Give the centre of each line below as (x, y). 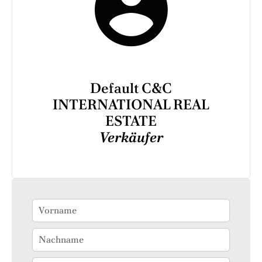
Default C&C (131, 88)
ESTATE (131, 120)
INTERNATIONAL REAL (131, 104)
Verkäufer (131, 137)
